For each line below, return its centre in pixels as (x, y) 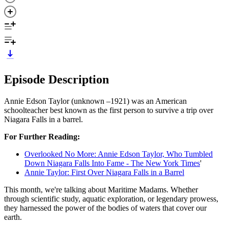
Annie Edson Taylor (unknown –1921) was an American (95, 101)
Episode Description (56, 79)
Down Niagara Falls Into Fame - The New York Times (112, 163)
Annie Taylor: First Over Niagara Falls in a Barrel (104, 172)
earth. (14, 217)
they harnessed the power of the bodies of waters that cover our (105, 208)
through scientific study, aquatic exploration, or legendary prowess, (111, 198)
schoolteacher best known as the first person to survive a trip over (109, 110)
